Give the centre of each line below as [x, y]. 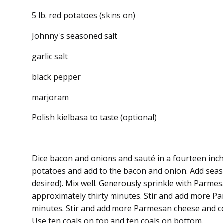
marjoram [50, 97]
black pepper [56, 76]
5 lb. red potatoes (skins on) [84, 15]
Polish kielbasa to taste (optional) [94, 117]
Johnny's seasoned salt [75, 36]
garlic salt [50, 56]
